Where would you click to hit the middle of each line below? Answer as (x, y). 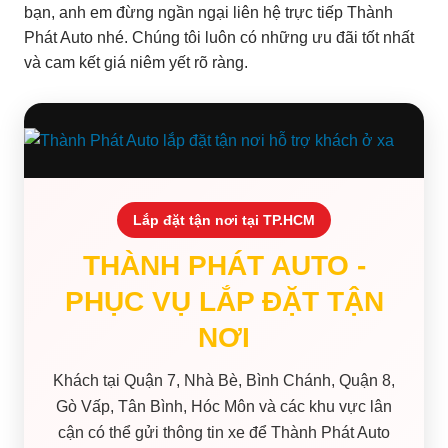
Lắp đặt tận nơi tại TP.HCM (224, 219)
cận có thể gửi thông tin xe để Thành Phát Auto (224, 432)
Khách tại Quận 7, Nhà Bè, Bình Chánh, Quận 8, (224, 380)
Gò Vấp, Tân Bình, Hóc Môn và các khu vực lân (224, 406)
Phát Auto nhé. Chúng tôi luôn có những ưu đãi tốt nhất (219, 37)
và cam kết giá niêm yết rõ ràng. (136, 62)
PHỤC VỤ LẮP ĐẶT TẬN (224, 301)
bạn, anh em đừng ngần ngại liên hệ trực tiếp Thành (208, 12)
